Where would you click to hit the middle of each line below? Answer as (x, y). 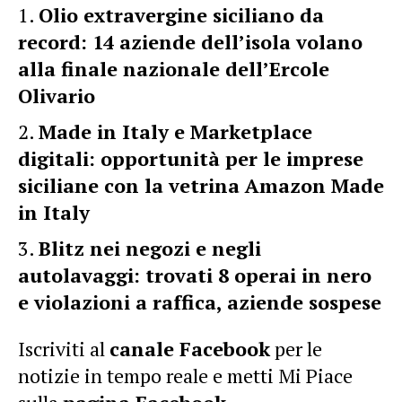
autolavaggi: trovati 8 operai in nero (195, 275)
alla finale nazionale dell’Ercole (174, 69)
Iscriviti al (64, 349)
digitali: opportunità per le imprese (191, 158)
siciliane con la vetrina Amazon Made (201, 185)
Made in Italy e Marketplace (175, 131)
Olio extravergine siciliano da (181, 15)
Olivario (57, 96)
